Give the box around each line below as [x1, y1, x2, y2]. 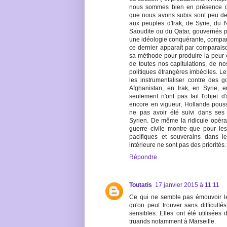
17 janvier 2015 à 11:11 [155, 181, 219, 189]
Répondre [129, 154, 157, 161]
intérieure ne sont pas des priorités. [129, 141, 226, 149]
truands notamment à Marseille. [129, 218, 216, 225]
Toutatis [129, 181, 152, 189]
